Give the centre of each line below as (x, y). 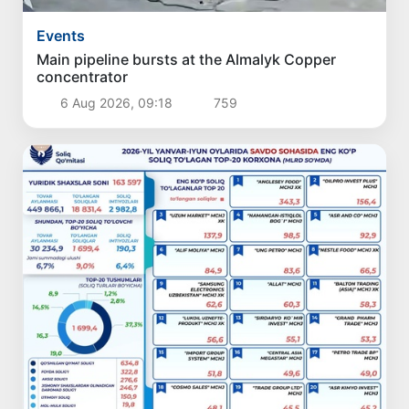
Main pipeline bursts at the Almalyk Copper (187, 59)
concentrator (83, 76)
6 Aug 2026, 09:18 (116, 102)
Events (61, 35)
